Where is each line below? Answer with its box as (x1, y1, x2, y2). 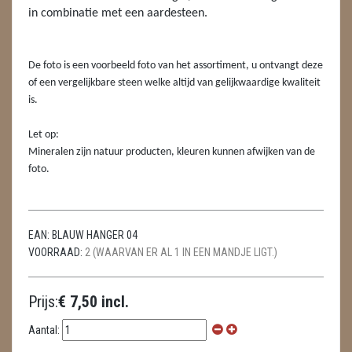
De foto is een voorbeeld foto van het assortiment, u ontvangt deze (28, 60, 323, 71)
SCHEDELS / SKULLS (40, 170, 134, 182)
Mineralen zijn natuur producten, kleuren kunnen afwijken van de (28, 146, 315, 158)
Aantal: (28, 324, 62, 336)
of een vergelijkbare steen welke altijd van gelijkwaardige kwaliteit (28, 77, 321, 89)
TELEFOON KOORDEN (40, 271, 137, 284)
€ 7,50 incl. (58, 292, 129, 311)
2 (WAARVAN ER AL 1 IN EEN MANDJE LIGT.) (85, 246, 277, 258)
